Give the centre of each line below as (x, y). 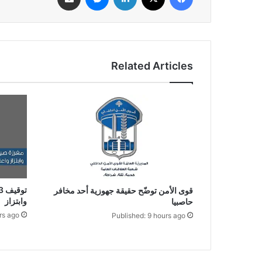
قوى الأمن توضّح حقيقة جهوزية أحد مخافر (123, 190)
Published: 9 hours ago (149, 215)
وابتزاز (15, 201)
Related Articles (152, 66)
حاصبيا (182, 201)
